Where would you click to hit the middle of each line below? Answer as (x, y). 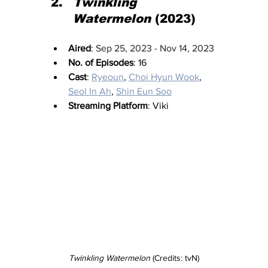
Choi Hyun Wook (164, 77)
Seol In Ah (90, 92)
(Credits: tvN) (175, 258)
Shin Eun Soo (144, 92)
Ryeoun (108, 77)
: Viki (158, 106)
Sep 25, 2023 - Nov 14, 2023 (155, 48)
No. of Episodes (101, 63)
